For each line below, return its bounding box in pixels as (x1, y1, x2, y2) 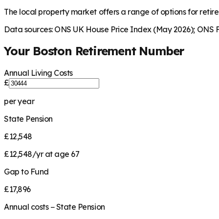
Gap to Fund (4, 167, 49, 177)
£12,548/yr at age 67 (4, 149, 80, 159)
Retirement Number (71, 44, 184, 59)
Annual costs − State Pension (4, 202, 105, 212)
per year (4, 96, 35, 107)
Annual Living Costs (4, 68, 73, 78)
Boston (33, 44, 72, 59)
